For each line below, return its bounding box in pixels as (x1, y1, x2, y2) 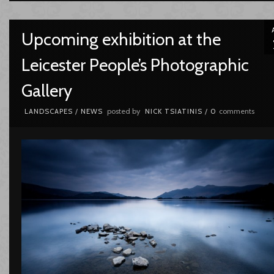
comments (218, 106, 254, 116)
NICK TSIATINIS (144, 106, 202, 116)
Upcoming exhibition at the (21, 28, 221, 50)
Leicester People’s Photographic (21, 54, 249, 75)
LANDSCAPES (24, 106, 73, 116)
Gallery (21, 80, 72, 101)
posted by (105, 106, 142, 116)
